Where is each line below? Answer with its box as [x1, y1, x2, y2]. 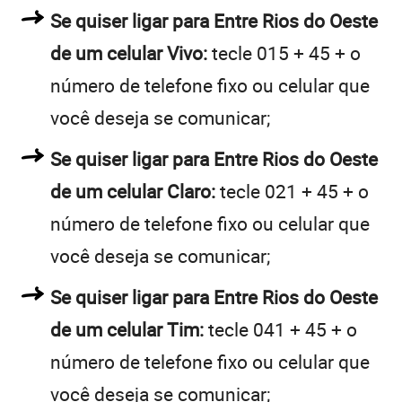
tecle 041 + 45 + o [204, 316, 357, 342]
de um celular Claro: [50, 178, 215, 204]
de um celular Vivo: [50, 39, 207, 66]
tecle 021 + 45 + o [215, 178, 369, 204]
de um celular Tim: [50, 316, 204, 342]
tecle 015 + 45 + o [207, 39, 361, 66]
